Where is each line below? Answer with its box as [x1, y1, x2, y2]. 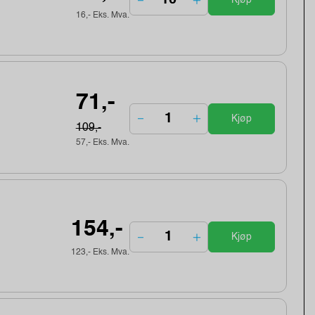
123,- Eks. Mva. [70, 248, 129, 257]
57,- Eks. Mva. [75, 138, 129, 147]
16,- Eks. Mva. [75, 11, 129, 20]
